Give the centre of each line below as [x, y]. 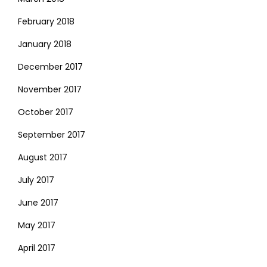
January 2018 [45, 44]
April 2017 [37, 248]
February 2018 [46, 21]
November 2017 [50, 89]
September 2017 [52, 134]
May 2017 [37, 225]
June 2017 [38, 202]
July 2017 [36, 180]
